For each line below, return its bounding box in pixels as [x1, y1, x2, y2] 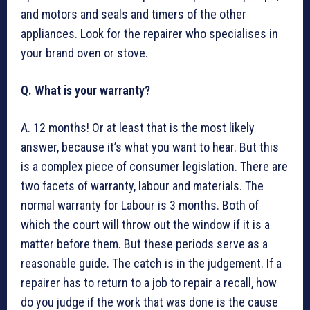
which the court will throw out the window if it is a [21, 217, 270, 232]
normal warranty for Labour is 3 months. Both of [21, 198, 259, 213]
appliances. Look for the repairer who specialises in [21, 26, 278, 42]
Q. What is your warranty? [21, 83, 150, 98]
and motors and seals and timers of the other [21, 7, 246, 22]
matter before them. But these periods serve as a [21, 237, 268, 252]
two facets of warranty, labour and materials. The [21, 179, 264, 194]
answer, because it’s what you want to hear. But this [21, 140, 279, 155]
